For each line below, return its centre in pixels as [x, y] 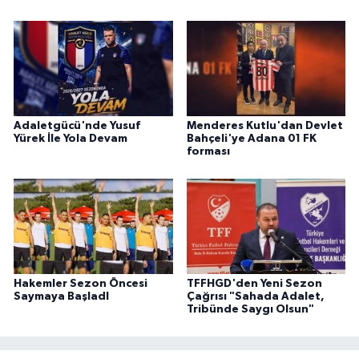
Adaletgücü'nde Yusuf [77, 126]
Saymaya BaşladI [61, 297]
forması [208, 152]
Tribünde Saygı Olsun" [250, 310]
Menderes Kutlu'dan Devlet [264, 126]
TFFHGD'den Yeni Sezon [254, 284]
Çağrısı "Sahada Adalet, [255, 297]
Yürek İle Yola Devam [71, 139]
